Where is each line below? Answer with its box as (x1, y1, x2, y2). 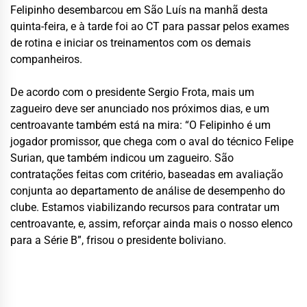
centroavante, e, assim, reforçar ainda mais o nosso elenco (10, 217, 293, 230)
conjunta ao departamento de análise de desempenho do (10, 184, 285, 197)
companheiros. (10, 52, 82, 66)
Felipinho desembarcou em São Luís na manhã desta (10, 3, 268, 16)
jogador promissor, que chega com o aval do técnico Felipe (10, 134, 293, 148)
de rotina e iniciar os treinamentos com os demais (10, 36, 251, 49)
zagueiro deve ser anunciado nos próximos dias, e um (10, 101, 269, 115)
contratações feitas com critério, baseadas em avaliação (10, 167, 283, 181)
